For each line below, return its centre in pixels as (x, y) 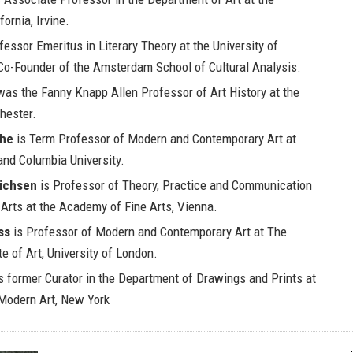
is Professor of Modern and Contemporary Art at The (149, 232)
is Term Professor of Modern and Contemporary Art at (155, 139)
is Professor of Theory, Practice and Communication (175, 185)
